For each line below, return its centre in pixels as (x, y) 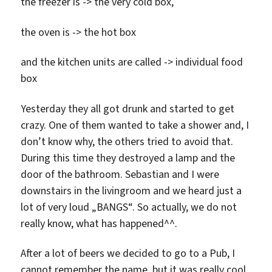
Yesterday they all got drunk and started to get (128, 108)
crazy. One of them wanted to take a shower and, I (135, 125)
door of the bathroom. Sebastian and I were (120, 174)
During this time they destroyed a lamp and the (128, 158)
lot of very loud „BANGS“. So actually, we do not (129, 207)
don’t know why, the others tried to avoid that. (127, 141)
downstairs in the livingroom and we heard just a (131, 190)
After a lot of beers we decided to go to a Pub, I (128, 253)
